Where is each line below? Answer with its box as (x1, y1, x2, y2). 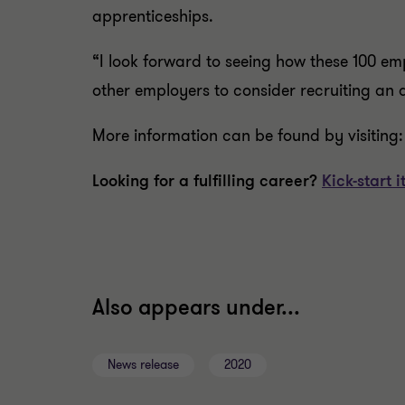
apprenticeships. (92, 5, 213, 27)
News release (108, 356, 179, 373)
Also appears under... (92, 294, 300, 322)
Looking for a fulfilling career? (92, 170, 322, 192)
